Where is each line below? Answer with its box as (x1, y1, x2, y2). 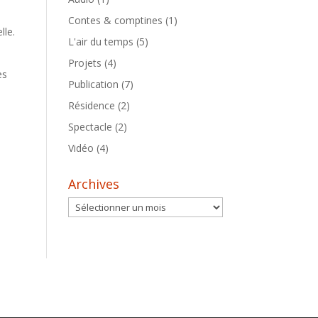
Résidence (68, 99, 116, 112)
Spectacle (68, 120, 113, 133)
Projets (68, 56, 102, 70)
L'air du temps (68, 35, 134, 48)
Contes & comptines (68, 13, 163, 27)
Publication (68, 77, 119, 91)
